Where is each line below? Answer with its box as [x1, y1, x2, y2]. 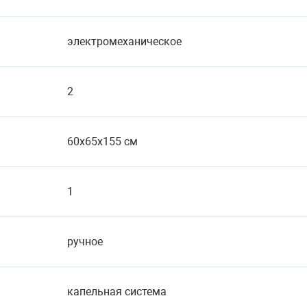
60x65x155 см [66, 135, 140, 148]
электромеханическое [66, 35, 184, 48]
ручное [66, 235, 106, 248]
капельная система [66, 285, 169, 298]
